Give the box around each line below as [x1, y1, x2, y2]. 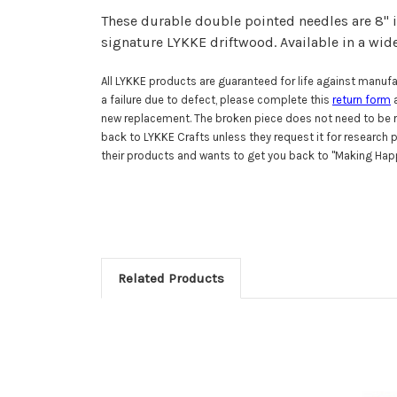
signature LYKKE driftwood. [101, 33, 280, 51]
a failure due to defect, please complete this [101, 92, 332, 106]
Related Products [117, 269, 224, 286]
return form [332, 92, 391, 106]
